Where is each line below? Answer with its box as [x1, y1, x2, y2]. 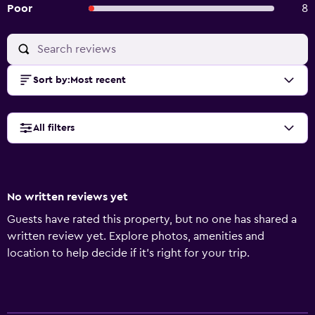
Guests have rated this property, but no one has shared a [7, 214, 297, 225]
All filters [33, 123, 75, 133]
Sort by [33, 75, 67, 85]
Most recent [70, 75, 126, 85]
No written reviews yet [7, 191, 128, 202]
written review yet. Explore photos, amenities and [7, 231, 264, 242]
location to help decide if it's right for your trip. [7, 247, 250, 259]
